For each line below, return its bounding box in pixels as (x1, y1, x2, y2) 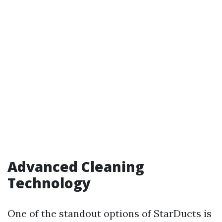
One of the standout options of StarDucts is (7, 207, 212, 220)
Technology (7, 173, 91, 192)
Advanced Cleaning (7, 157, 144, 176)
